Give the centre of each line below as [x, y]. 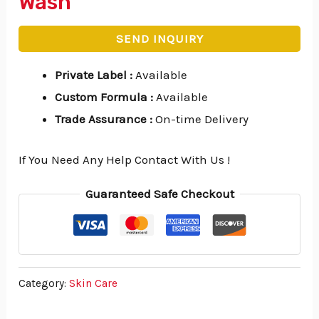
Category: [44, 283]
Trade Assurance [103, 119]
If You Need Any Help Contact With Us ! [125, 159]
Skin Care [94, 283]
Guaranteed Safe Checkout [159, 193]
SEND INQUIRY [159, 39]
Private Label [93, 75]
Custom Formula [103, 97]
